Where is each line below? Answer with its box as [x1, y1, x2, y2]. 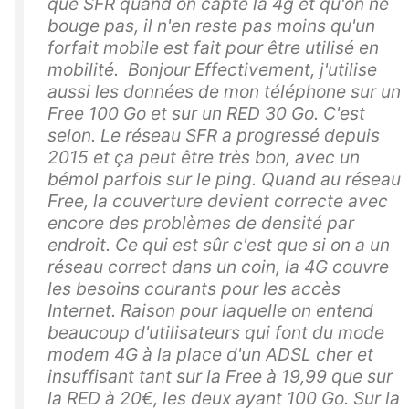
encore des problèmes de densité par [47, 211, 354, 234]
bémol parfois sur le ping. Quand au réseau [47, 167, 401, 190]
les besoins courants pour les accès [47, 277, 341, 299]
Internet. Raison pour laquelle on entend [47, 299, 373, 321]
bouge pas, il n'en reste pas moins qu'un [47, 14, 375, 37]
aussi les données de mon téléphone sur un [47, 79, 401, 102]
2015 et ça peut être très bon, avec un [47, 145, 360, 168]
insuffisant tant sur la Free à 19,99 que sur [47, 364, 393, 387]
